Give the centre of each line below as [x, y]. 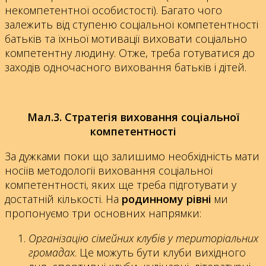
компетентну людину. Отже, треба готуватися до [130, 53]
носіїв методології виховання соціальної [109, 170]
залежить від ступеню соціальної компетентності [132, 24]
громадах [52, 252]
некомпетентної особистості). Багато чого [113, 10]
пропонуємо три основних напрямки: [103, 213]
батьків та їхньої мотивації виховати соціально [126, 38]
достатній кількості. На [63, 199]
